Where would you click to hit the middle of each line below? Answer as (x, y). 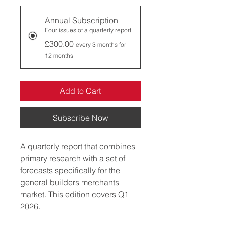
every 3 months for (101, 44)
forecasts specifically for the (71, 170)
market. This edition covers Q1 (75, 194)
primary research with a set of (74, 158)
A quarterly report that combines (79, 146)
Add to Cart (80, 91)
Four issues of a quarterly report (88, 30)
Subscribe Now (80, 117)
